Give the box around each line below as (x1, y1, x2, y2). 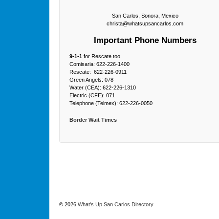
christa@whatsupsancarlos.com (107, 21, 184, 27)
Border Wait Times (69, 116, 117, 123)
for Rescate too (82, 53, 120, 60)
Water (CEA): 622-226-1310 (69, 85, 136, 91)
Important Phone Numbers (93, 35, 197, 44)
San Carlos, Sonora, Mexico (111, 13, 178, 19)
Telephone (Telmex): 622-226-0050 (69, 100, 153, 107)
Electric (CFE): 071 (69, 92, 115, 99)
